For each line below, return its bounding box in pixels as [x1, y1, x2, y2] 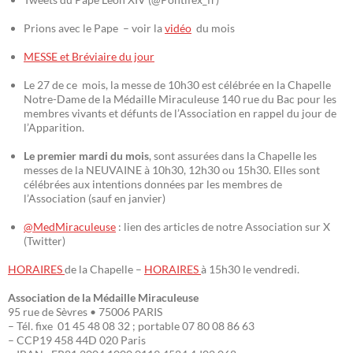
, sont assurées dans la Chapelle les [149, 149, 317, 163]
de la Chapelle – [65, 262, 144, 277]
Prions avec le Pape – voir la [24, 21, 165, 35]
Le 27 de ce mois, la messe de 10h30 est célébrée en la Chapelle [24, 78, 331, 92]
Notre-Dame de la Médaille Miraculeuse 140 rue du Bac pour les [24, 92, 336, 106]
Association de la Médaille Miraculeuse [8, 291, 199, 305]
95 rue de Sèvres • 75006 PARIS [8, 305, 162, 319]
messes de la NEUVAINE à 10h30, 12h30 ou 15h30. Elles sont [24, 163, 320, 177]
